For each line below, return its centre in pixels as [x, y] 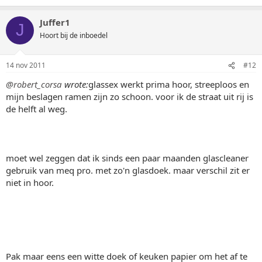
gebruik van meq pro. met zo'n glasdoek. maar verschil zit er [128, 170]
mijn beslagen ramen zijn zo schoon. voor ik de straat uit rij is [130, 96]
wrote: [75, 84]
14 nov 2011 [26, 65]
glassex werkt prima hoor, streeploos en [169, 84]
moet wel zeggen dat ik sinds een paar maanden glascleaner [127, 158]
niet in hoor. [30, 182]
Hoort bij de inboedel [74, 35]
